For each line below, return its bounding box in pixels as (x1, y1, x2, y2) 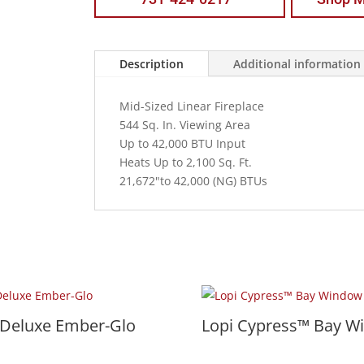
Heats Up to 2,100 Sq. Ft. (119, 154, 253, 170)
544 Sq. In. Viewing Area (119, 117, 251, 132)
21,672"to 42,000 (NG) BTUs (119, 173, 268, 188)
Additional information (233, 56, 362, 71)
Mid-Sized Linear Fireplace (119, 98, 265, 114)
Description (119, 56, 184, 71)
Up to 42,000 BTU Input (119, 136, 246, 151)
